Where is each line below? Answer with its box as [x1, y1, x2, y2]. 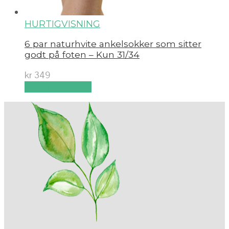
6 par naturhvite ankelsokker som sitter [25, 38, 201, 50]
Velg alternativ [25, 81, 91, 93]
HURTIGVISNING [25, 18, 100, 30]
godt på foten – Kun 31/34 [25, 49, 140, 60]
